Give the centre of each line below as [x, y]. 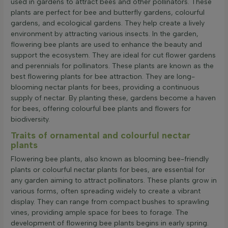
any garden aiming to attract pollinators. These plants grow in [114, 180]
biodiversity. [30, 119]
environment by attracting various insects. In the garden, [105, 34]
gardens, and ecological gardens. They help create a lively [108, 23]
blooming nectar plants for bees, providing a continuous [105, 87]
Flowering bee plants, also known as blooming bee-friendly [110, 159]
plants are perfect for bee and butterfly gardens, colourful [108, 12]
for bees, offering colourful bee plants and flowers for [101, 108]
